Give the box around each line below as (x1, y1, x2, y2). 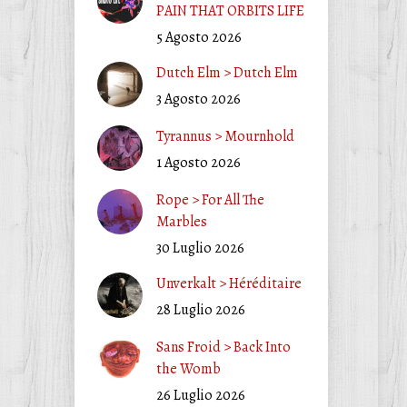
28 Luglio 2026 (155, 300, 245, 320)
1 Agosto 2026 (155, 153, 241, 173)
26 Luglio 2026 (155, 385, 245, 405)
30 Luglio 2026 (155, 238, 244, 258)
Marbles (155, 212, 207, 232)
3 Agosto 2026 (155, 89, 241, 109)
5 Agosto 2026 (155, 27, 242, 47)
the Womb (155, 359, 221, 379)
